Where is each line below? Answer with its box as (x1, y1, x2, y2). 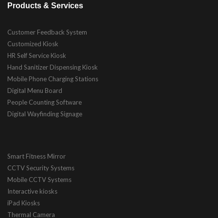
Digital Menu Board (7, 87, 62, 94)
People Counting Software (7, 98, 82, 106)
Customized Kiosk (7, 40, 58, 48)
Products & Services (7, 1, 83, 10)
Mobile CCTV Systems (7, 176, 72, 183)
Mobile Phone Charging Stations (7, 75, 98, 83)
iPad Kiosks (7, 199, 40, 207)
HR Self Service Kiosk (7, 52, 66, 59)
